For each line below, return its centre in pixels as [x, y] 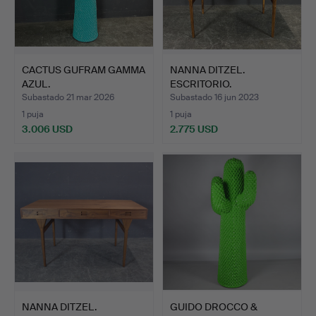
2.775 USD [194, 129]
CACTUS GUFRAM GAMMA [84, 69]
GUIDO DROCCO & [214, 306]
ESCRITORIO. [201, 84]
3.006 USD [47, 129]
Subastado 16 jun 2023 [214, 97]
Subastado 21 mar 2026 [68, 97]
